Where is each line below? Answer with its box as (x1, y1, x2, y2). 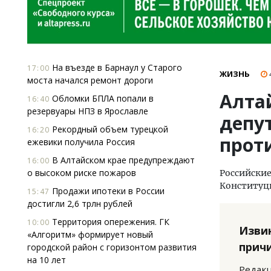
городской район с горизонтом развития (27, 241, 197, 253)
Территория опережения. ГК (50, 216, 169, 227)
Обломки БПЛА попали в (50, 93, 154, 104)
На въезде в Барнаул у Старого (50, 62, 182, 73)
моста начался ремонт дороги (27, 74, 153, 86)
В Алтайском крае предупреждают (50, 154, 195, 166)
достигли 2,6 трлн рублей (27, 198, 132, 209)
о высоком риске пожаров (27, 167, 136, 178)
